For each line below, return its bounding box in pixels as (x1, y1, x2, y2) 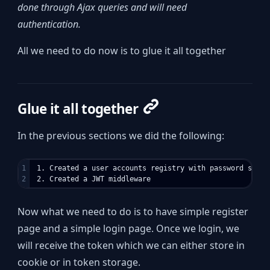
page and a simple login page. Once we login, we (17, 222, 240, 236)
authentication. (17, 17, 81, 31)
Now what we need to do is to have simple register (17, 205, 249, 219)
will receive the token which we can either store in (17, 239, 245, 253)
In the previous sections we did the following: (17, 129, 225, 143)
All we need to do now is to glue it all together (17, 44, 227, 58)
